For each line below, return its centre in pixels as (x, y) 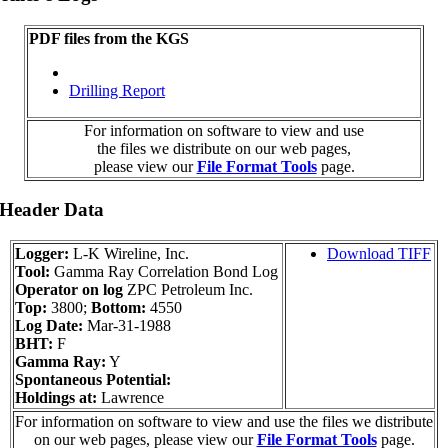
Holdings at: (56, 398)
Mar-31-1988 (127, 326)
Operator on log (69, 290)
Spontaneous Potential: (93, 380)
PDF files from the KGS (109, 38)
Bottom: (118, 308)
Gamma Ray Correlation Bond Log (164, 272)
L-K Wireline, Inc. (129, 254)
